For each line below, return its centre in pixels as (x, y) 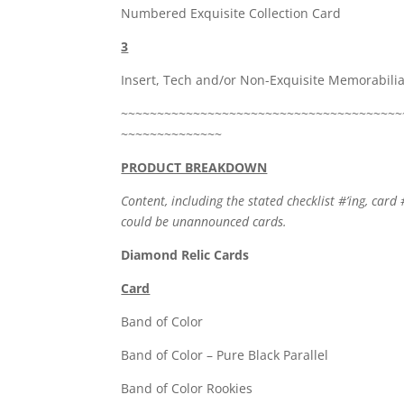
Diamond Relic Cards (185, 255)
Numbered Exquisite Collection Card (231, 14)
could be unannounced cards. (204, 222)
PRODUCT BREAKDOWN (194, 168)
